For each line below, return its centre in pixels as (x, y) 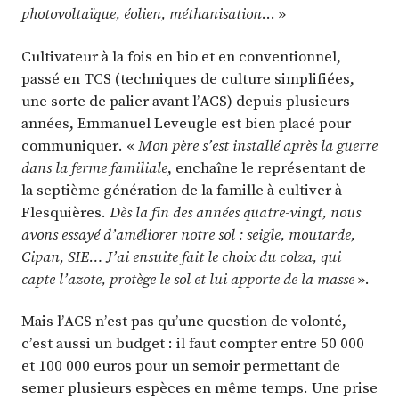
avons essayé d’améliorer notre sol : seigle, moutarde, (188, 234)
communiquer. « (80, 145)
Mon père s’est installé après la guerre (258, 145)
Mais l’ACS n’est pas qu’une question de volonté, (184, 320)
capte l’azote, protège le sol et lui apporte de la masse (190, 278)
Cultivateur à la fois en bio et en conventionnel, (181, 56)
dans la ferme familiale (94, 167)
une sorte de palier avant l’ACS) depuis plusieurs (186, 100)
